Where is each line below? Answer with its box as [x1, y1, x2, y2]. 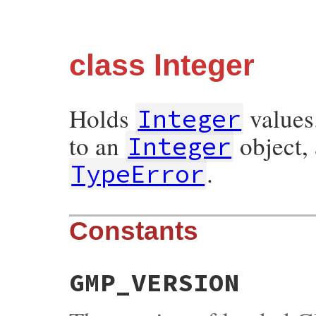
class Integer [69, 48, 255, 82]
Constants [69, 217, 198, 246]
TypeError [71, 158, 205, 190]
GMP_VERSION [69, 267, 240, 299]
